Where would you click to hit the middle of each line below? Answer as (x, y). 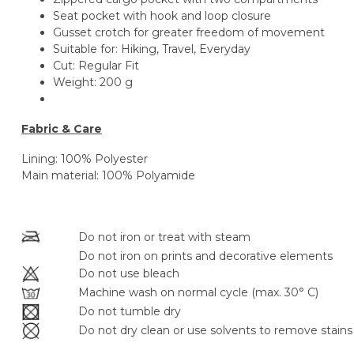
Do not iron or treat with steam (164, 237)
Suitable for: (87, 49)
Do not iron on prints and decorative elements (205, 256)
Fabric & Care (62, 128)
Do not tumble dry (130, 312)
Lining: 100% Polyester (85, 158)
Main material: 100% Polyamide (108, 175)
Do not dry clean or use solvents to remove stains (215, 331)
